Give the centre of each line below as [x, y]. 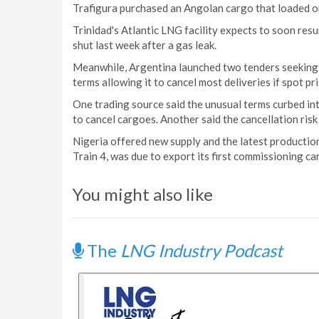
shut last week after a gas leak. [145, 45]
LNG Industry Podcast [202, 250]
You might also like [143, 194]
